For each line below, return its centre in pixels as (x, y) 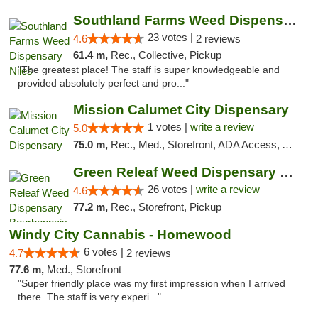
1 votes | (169, 127)
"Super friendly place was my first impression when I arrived (152, 284)
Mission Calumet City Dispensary (181, 110)
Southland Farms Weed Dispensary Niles (290, 20)
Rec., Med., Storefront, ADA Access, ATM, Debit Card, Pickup (196, 144)
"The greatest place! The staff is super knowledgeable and (149, 70)
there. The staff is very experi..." (89, 297)
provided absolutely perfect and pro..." (103, 83)
